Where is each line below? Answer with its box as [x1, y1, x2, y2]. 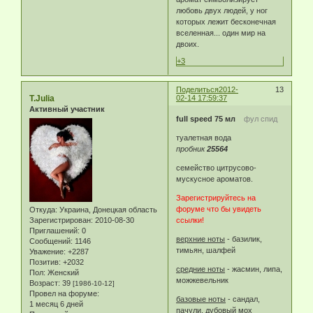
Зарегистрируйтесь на [176, 193, 256, 202]
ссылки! [176, 215, 205, 224]
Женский [45, 268, 79, 277]
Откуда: [29, 205, 57, 214]
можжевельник [176, 275, 229, 284]
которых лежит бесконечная [176, 17, 277, 27]
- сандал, [226, 294, 261, 303]
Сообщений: [29, 236, 73, 245]
